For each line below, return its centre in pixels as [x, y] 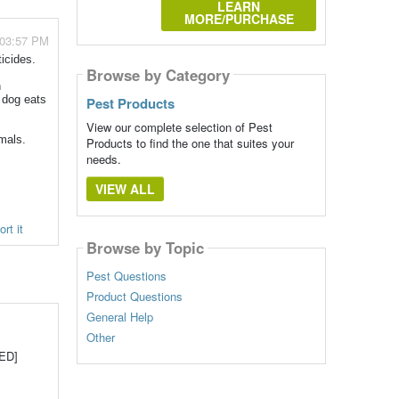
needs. [103, 159]
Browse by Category [158, 74]
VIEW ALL [125, 189]
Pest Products [130, 104]
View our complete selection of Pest [179, 127]
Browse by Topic [145, 248]
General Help [119, 316]
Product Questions [134, 296]
